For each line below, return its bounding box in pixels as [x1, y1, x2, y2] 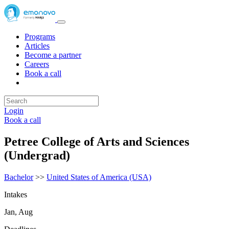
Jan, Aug [4, 207, 33, 216]
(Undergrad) [4, 148, 70, 162]
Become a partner [25, 50, 81, 59]
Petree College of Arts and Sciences [4, 134, 189, 148]
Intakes [4, 190, 27, 199]
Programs [25, 32, 55, 41]
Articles [25, 41, 50, 50]
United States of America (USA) [47, 172, 151, 181]
